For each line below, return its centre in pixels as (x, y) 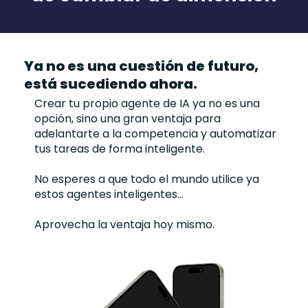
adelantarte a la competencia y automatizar (155, 133)
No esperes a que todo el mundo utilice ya (147, 179)
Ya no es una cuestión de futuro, (141, 66)
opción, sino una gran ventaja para (128, 118)
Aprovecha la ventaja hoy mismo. (124, 224)
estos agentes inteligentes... (109, 194)
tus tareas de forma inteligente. (120, 148)
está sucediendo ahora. (111, 84)
